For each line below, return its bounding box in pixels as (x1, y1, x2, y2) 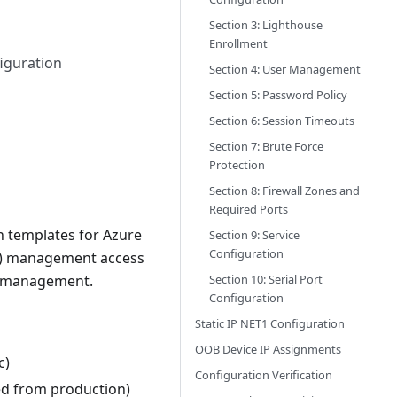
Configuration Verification (195, 367, 332, 383)
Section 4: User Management (209, 61, 361, 77)
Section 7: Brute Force (209, 138, 323, 154)
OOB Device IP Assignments (195, 341, 341, 357)
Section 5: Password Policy (209, 87, 347, 103)
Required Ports (209, 201, 288, 217)
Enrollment (209, 35, 268, 51)
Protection (209, 157, 265, 173)
